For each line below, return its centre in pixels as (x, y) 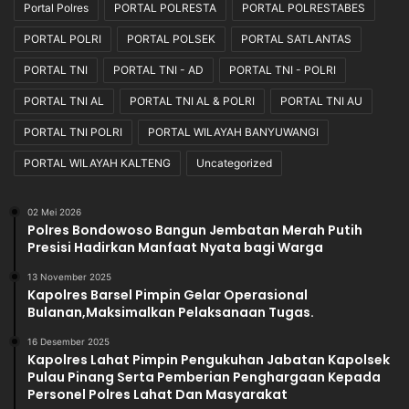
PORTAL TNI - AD (158, 70)
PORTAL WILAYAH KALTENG (97, 163)
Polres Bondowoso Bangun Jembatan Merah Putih (195, 231)
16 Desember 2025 (68, 342)
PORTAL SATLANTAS (296, 39)
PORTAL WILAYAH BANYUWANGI (233, 132)
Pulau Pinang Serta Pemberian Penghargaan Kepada (204, 378)
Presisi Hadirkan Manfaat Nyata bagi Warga (175, 248)
